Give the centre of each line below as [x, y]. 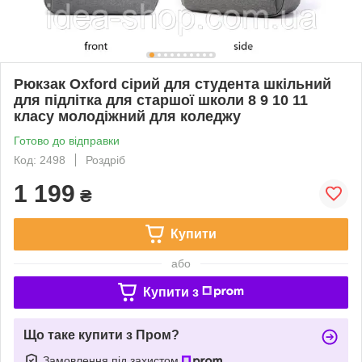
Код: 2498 [40, 160]
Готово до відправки [67, 140]
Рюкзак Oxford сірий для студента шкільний [173, 84]
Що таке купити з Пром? [101, 335]
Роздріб [105, 160]
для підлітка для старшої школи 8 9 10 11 [161, 100]
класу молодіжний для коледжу [127, 116]
